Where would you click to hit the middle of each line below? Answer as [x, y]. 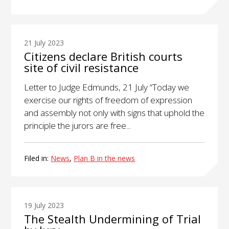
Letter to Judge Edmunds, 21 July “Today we [107, 87]
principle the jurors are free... [78, 126]
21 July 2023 [44, 43]
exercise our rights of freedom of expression [108, 100]
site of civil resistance [82, 68]
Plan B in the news [105, 158]
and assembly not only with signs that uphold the [114, 113]
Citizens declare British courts [104, 56]
